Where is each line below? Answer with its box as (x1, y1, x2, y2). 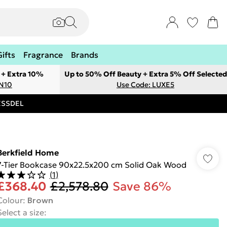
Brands (71, 50, 98, 60)
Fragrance (23, 50, 63, 60)
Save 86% (112, 179, 171, 194)
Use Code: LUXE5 (117, 80, 174, 89)
